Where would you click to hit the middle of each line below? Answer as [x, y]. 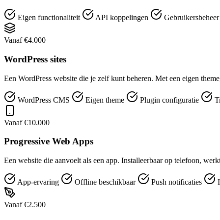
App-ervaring [38, 182]
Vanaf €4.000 [25, 40]
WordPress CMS [44, 100]
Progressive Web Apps [49, 141]
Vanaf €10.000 [27, 122]
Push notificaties [177, 182]
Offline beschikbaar [105, 182]
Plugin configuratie [169, 100]
